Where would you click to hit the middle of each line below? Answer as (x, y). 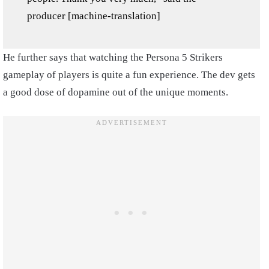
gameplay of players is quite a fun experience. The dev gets (129, 74)
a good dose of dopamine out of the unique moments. (116, 92)
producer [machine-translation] (94, 16)
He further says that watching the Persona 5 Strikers (113, 57)
